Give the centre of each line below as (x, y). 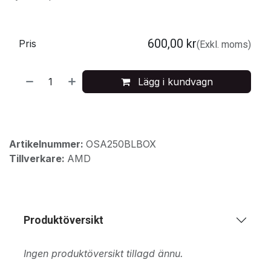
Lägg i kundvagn (174, 81)
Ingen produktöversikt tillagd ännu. (103, 253)
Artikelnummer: (47, 144)
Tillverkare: (38, 158)
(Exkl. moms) (224, 44)
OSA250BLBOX (121, 144)
